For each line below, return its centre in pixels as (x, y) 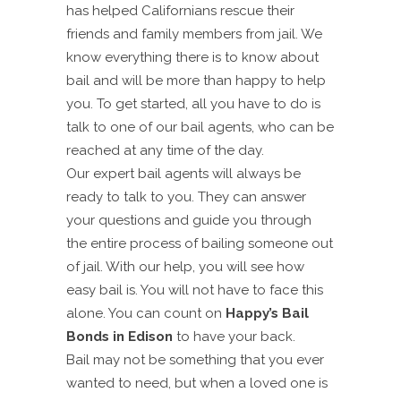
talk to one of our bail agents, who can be (200, 127)
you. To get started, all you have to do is (193, 103)
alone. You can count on (146, 313)
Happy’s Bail (267, 313)
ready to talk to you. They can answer (186, 196)
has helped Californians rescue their (180, 10)
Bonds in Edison (119, 336)
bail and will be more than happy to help (196, 80)
